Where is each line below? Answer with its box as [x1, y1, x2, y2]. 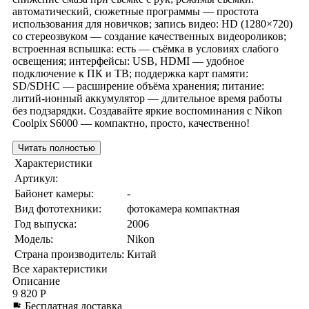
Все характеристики [12, 262, 108, 275]
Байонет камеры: [14, 187, 94, 199]
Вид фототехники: [14, 202, 101, 215]
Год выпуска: [14, 217, 77, 230]
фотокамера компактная [127, 202, 239, 215]
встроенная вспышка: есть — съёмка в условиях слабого [12, 42, 279, 54]
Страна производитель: [14, 248, 124, 260]
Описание [12, 275, 60, 287]
